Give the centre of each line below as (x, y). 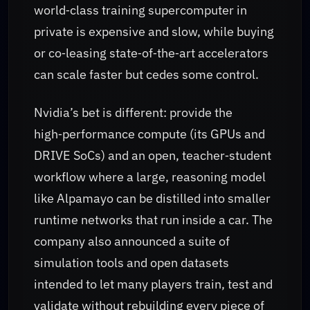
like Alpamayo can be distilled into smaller (152, 198)
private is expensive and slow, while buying (154, 32)
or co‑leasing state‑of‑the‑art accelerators (151, 53)
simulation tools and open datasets (131, 262)
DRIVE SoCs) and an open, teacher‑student (153, 155)
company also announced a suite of (132, 241)
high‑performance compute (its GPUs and (149, 134)
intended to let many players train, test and (153, 284)
